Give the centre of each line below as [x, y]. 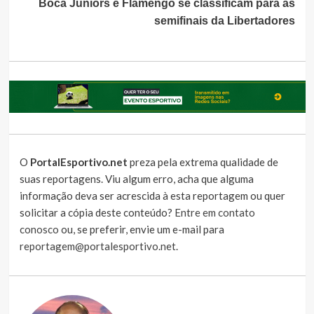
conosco [39, 230]
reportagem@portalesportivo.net [97, 246]
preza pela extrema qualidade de [203, 162]
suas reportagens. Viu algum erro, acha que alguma [136, 179]
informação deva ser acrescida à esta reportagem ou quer [152, 196]
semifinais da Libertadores [224, 21]
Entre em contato [214, 213]
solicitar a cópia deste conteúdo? [97, 213]
